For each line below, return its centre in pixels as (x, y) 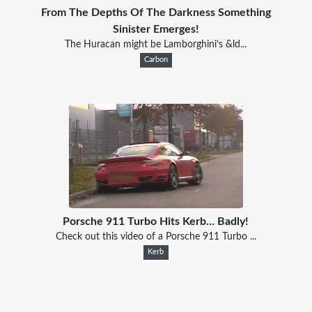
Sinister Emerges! (156, 29)
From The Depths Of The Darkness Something (156, 12)
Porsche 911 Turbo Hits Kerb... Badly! (156, 221)
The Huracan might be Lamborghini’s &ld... (156, 44)
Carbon (156, 60)
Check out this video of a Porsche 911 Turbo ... (156, 236)
